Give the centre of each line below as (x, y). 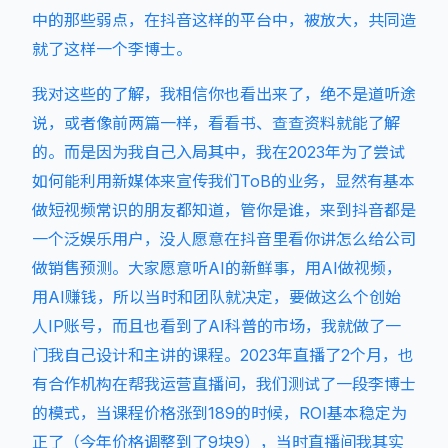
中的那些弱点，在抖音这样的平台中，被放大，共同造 (224, 20)
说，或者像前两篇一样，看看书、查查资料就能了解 (216, 123)
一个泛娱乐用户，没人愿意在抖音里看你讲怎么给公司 (224, 239)
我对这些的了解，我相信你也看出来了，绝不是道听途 (224, 94)
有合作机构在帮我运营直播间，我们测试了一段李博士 (224, 384)
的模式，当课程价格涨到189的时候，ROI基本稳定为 (219, 413)
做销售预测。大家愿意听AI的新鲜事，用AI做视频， (217, 268)
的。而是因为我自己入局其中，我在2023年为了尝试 (218, 152)
